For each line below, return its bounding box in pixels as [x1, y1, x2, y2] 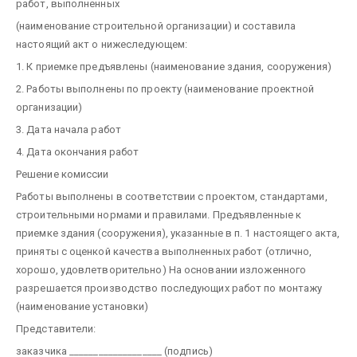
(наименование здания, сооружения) [150, 60, 331, 73]
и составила [231, 19, 296, 32]
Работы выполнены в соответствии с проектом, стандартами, [16, 190, 328, 202]
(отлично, [265, 245, 312, 257]
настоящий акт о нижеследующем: [16, 37, 187, 50]
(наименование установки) [16, 300, 149, 312]
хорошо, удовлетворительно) [16, 263, 167, 276]
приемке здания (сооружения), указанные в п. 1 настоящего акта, [16, 226, 340, 239]
